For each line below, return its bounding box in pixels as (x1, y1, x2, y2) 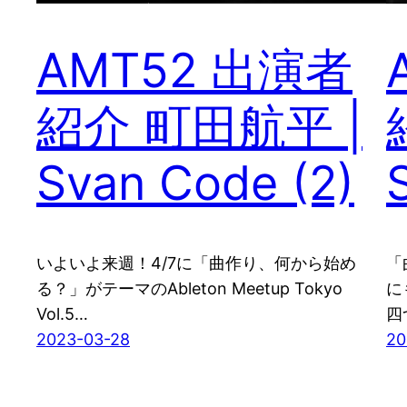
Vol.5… (36, 304, 88, 324)
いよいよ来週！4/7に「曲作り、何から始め (36, 253, 356, 273)
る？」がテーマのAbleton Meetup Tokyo (36, 279, 342, 299)
